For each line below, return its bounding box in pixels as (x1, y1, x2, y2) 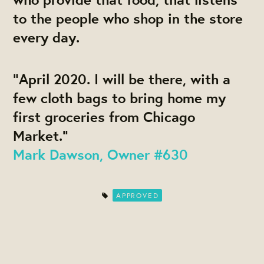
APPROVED (115, 191, 159, 200)
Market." (13, 126, 77, 146)
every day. (13, 28, 84, 47)
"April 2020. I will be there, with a (13, 70, 231, 89)
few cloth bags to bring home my (13, 88, 226, 108)
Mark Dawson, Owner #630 (13, 145, 189, 164)
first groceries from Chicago (13, 107, 196, 127)
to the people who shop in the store (13, 9, 243, 28)
